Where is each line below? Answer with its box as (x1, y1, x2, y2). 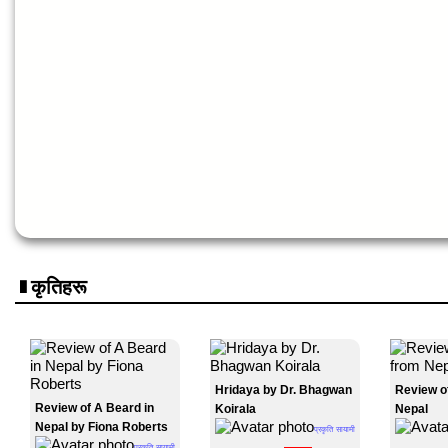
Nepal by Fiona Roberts (35, 420, 168, 434)
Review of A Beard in (35, 401, 154, 415)
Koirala (215, 402, 256, 416)
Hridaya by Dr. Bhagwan (215, 383, 352, 397)
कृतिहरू (31, 276, 87, 298)
